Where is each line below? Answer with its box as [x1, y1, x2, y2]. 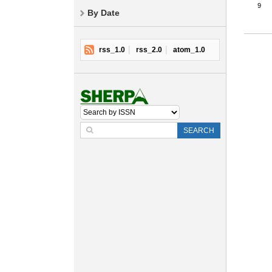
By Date [87, 8, 120, 18]
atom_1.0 [173, 46, 205, 54]
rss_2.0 [136, 46, 162, 54]
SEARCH [183, 126, 214, 135]
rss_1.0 [99, 46, 125, 54]
